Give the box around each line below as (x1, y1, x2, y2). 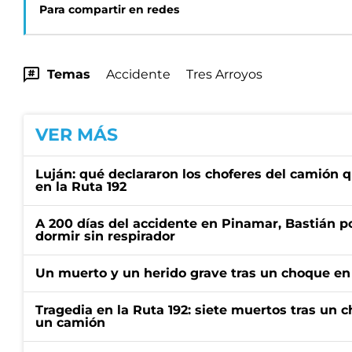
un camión (35, 315, 105, 330)
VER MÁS (35, 124, 118, 145)
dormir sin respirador (35, 229, 175, 244)
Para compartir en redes (39, 2, 179, 16)
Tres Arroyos (186, 67, 262, 82)
